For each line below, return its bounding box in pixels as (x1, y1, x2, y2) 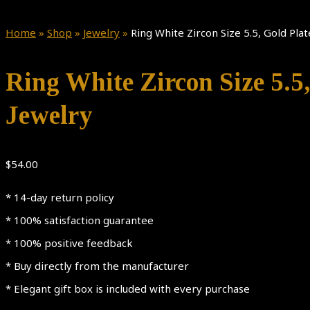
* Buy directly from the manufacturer (6, 259, 189, 273)
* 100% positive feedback (6, 236, 133, 250)
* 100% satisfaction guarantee (6, 213, 154, 228)
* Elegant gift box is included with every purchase (6, 282, 250, 296)
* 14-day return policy (6, 190, 114, 205)
